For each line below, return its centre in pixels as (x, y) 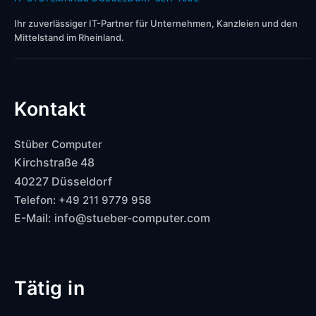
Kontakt (50, 108)
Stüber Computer (58, 144)
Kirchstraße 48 (54, 162)
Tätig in (49, 287)
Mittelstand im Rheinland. (69, 37)
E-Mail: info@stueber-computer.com (112, 218)
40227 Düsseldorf (63, 181)
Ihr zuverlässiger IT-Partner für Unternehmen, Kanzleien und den (156, 23)
